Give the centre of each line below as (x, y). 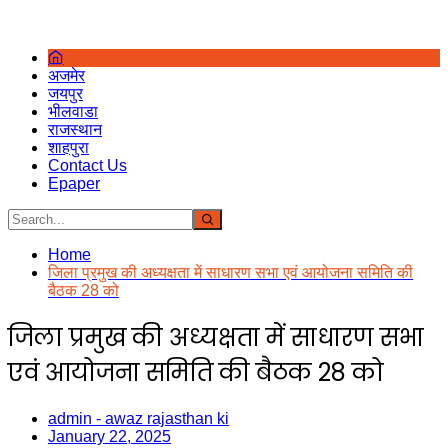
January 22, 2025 (109, 436)
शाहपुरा (68, 147)
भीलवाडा (73, 111)
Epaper (74, 183)
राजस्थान (75, 129)
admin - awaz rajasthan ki (138, 418)
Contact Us (87, 165)
